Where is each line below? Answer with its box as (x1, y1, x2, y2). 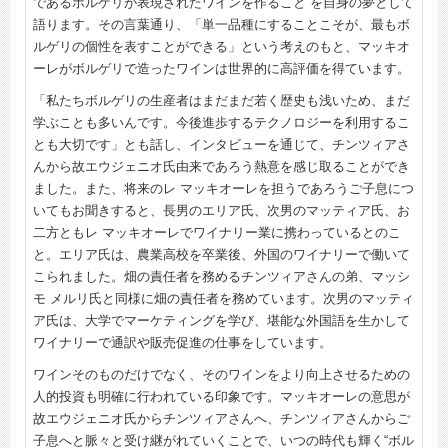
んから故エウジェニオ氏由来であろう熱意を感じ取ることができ (33, 158, 410, 174)
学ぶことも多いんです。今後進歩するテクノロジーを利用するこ (33, 114, 410, 130)
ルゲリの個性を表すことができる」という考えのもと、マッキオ (33, 38, 410, 54)
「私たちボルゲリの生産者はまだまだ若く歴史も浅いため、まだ (33, 92, 410, 108)
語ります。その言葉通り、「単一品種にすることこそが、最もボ (33, 16, 410, 32)
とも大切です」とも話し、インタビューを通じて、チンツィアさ (33, 136, 410, 152)
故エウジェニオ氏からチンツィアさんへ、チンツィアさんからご (33, 410, 410, 426)
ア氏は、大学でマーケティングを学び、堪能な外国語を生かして (33, 312, 410, 328)
